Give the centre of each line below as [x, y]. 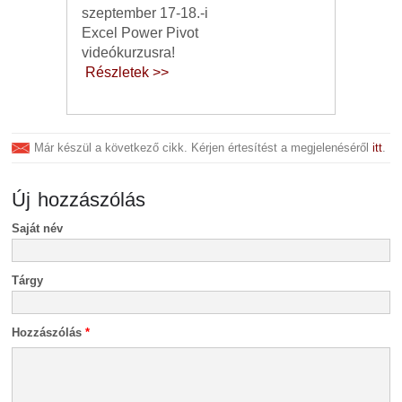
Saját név [38, 228]
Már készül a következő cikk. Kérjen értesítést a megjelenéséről [204, 148]
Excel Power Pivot [140, 33]
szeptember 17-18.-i [144, 13]
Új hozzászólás [79, 200]
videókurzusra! [128, 52]
